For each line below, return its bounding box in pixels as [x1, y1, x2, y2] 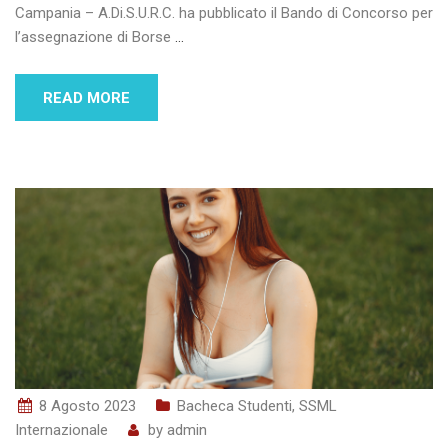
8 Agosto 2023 [39, 397, 136, 416]
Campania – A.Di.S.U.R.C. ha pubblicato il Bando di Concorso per [15, 4, 433, 23]
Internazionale [15, 421, 108, 440]
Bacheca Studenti [177, 397, 292, 416]
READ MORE [43, 89, 130, 108]
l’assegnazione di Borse [15, 28, 175, 47]
